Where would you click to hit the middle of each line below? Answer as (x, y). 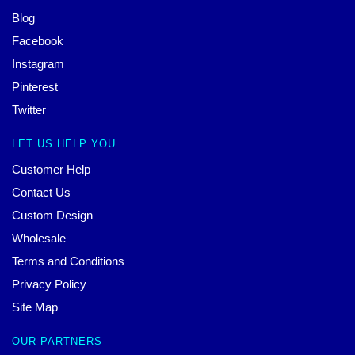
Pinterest (35, 87)
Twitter (29, 110)
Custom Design (52, 216)
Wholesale (39, 239)
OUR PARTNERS (57, 342)
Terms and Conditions (68, 261)
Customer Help (51, 170)
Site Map (35, 307)
